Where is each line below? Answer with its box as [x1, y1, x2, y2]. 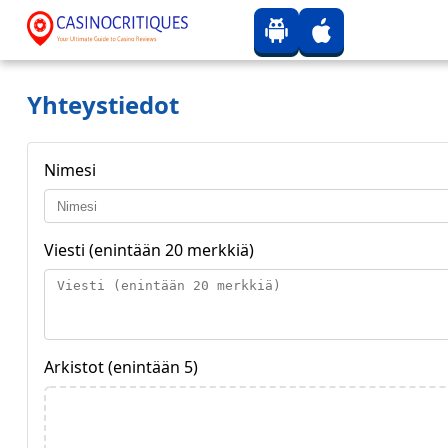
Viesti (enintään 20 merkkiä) [44, 239, 254, 261]
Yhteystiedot [27, 88, 179, 121]
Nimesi [44, 159, 96, 181]
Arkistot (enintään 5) [44, 356, 198, 378]
